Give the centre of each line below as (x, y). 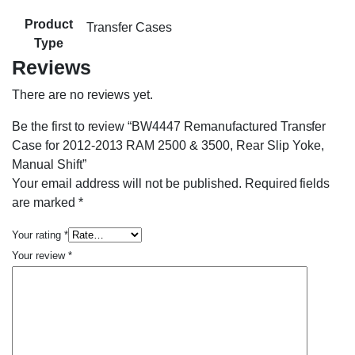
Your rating (38, 235)
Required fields (287, 184)
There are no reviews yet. (83, 95)
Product (49, 25)
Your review (40, 256)
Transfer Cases (129, 28)
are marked (45, 203)
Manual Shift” (49, 165)
